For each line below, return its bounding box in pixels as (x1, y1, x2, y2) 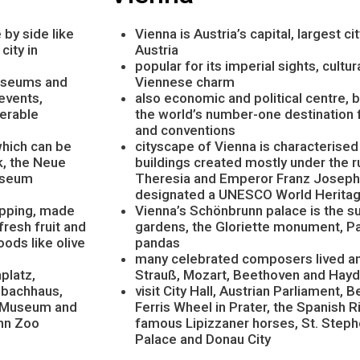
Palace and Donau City (135, 330, 271, 347)
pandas (135, 234, 180, 251)
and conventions (135, 121, 235, 138)
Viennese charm (135, 73, 235, 90)
